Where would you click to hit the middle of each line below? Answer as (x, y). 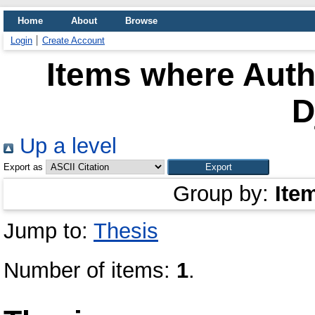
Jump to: (49, 231)
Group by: (224, 194)
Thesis (126, 231)
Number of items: (90, 270)
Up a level (65, 146)
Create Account (73, 40)
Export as (23, 167)
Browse (141, 21)
